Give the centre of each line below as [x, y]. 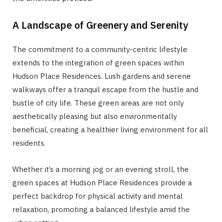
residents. [29, 143]
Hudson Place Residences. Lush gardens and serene [102, 76]
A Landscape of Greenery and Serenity [100, 25]
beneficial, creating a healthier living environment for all [110, 129]
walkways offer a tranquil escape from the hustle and [105, 89]
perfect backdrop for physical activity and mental [98, 196]
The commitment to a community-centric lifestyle [100, 49]
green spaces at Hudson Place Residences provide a [102, 182]
